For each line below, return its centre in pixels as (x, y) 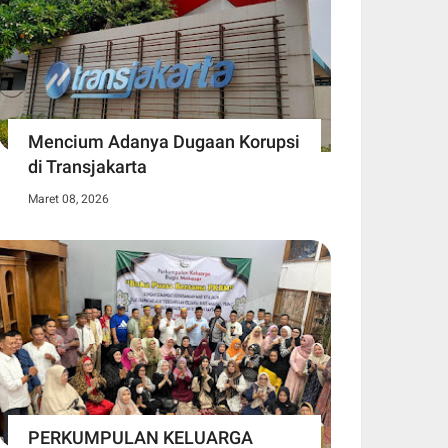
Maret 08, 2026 (68, 198)
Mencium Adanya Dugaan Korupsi (164, 141)
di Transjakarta (87, 166)
